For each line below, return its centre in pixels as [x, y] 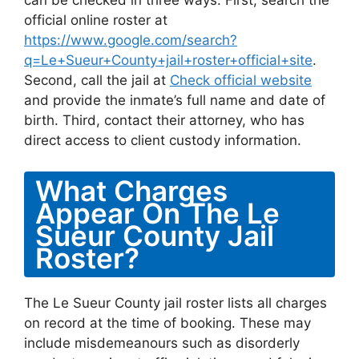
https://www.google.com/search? [131, 40]
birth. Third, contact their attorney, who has [164, 120]
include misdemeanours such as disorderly [162, 343]
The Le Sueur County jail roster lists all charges [175, 303]
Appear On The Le [157, 213]
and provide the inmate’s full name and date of [175, 100]
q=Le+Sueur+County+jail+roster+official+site [168, 60]
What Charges [131, 190]
